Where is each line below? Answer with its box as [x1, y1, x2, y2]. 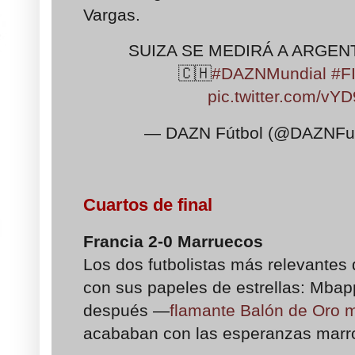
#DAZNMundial [212, 64, 327, 83]
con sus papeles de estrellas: [83, 278, 310, 297]
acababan [83, 324, 158, 343]
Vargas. [83, 5, 140, 24]
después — [83, 301, 170, 320]
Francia [83, 232, 148, 251]
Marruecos [177, 232, 268, 251]
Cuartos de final [83, 194, 212, 215]
